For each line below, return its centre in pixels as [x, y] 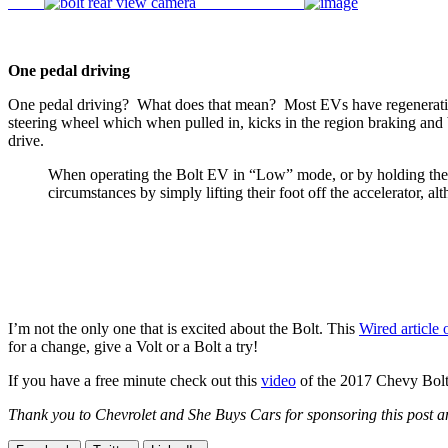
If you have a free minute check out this [134, 380]
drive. [26, 140]
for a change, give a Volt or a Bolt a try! [133, 346]
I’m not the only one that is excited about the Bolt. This [183, 328]
